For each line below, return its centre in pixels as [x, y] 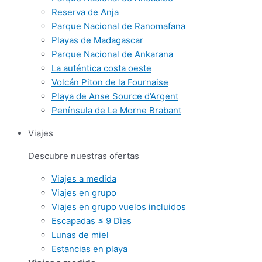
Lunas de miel [80, 235]
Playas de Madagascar [97, 40]
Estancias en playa [89, 249]
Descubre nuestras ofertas [84, 156]
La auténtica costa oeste [101, 68]
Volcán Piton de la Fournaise [110, 82]
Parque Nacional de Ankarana [112, 54]
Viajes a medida [84, 179]
